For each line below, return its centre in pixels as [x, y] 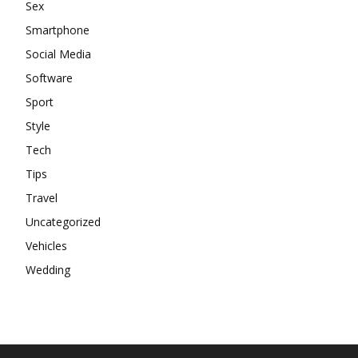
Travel [42, 197]
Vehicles [46, 245]
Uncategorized [63, 221]
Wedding [48, 269]
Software [49, 78]
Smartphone [58, 30]
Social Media [58, 54]
